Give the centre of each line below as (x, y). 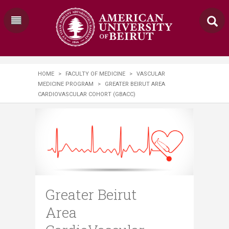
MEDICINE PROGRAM (66, 84)
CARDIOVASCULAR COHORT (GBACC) (87, 94)
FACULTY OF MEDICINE (95, 74)
